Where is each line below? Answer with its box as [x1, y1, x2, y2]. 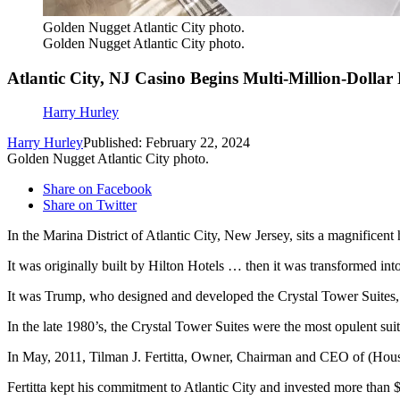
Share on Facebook [43, 181, 152, 197]
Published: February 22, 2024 [83, 135, 250, 151]
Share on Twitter [43, 197, 137, 213]
